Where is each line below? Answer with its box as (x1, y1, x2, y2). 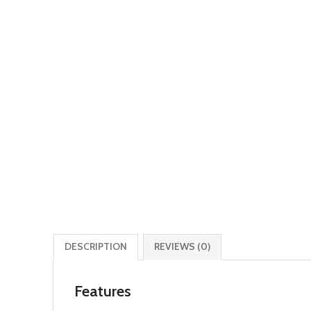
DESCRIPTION (65, 240, 128, 253)
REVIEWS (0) (153, 240, 210, 253)
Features (74, 282, 131, 301)
